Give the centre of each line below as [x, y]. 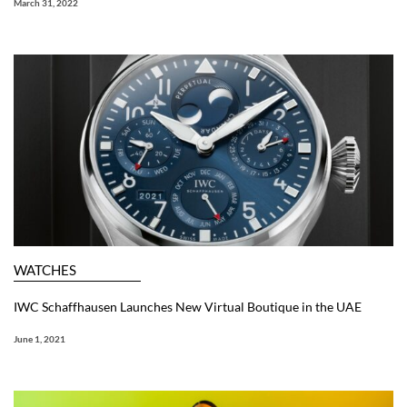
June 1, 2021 [40, 338]
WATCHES [45, 269]
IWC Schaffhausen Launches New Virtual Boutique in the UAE [188, 306]
